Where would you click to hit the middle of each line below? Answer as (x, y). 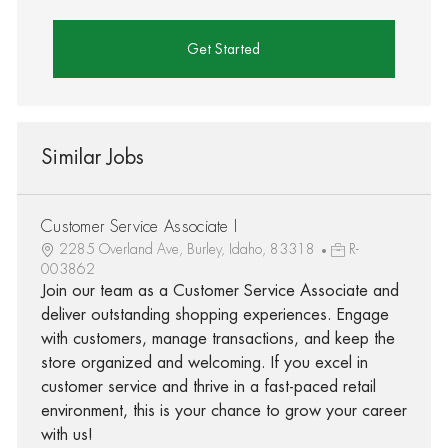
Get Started (224, 48)
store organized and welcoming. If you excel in (204, 362)
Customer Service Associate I (139, 226)
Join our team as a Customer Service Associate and (219, 290)
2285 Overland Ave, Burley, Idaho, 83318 (188, 248)
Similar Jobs (92, 157)
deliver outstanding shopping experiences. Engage (214, 314)
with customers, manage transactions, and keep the (217, 338)
